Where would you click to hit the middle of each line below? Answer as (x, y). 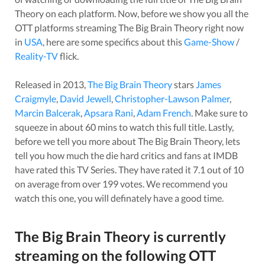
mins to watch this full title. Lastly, (165, 127)
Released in (39, 84)
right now (223, 27)
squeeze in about (50, 127)
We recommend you (187, 183)
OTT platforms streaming (67, 27)
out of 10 (224, 169)
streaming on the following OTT (115, 255)
